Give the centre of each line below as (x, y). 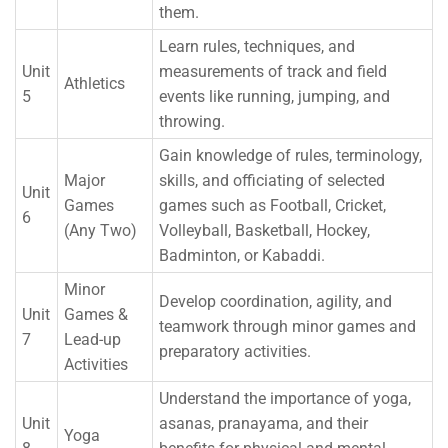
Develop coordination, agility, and (275, 301)
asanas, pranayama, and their (263, 423)
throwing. (192, 121)
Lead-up (92, 339)
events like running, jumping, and (274, 96)
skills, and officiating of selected (272, 180)
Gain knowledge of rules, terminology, (290, 155)
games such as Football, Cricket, (272, 205)
